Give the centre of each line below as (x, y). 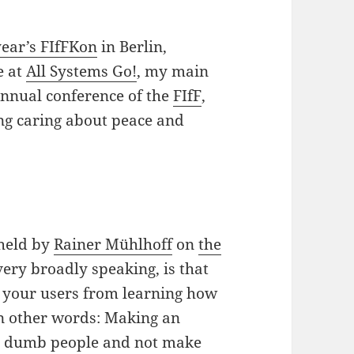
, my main (173, 72)
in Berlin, (132, 47)
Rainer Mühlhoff (113, 245)
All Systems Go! (82, 72)
